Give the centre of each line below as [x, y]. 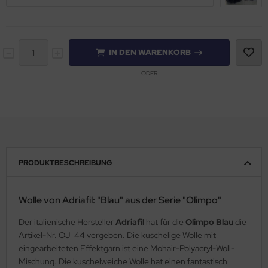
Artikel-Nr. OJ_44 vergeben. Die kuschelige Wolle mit [117, 235]
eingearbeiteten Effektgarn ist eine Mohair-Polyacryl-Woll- [127, 249]
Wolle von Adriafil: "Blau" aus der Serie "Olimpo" [120, 200]
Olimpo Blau [209, 222]
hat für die [165, 222]
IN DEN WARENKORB [150, 53]
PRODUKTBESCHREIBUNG [66, 163]
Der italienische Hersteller [67, 222]
